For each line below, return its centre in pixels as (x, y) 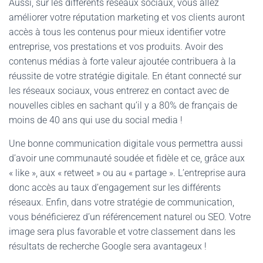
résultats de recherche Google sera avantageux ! (108, 246)
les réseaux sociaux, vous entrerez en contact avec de (119, 91)
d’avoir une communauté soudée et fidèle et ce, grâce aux (127, 158)
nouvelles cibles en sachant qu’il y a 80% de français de (123, 105)
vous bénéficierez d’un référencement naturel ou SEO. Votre (130, 217)
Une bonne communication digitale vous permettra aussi (126, 144)
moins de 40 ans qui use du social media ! (96, 120)
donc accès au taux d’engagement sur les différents (115, 188)
